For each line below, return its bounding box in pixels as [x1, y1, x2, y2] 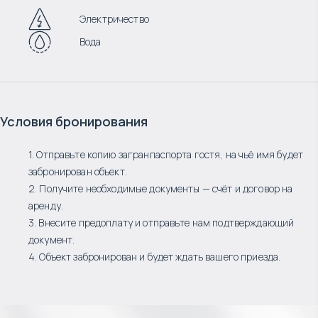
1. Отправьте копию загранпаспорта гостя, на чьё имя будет [28, 148, 303, 161]
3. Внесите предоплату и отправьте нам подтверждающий [28, 216, 295, 229]
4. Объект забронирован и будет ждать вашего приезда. [28, 250, 281, 263]
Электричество [79, 12, 149, 26]
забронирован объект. [28, 165, 127, 178]
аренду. [28, 199, 63, 212]
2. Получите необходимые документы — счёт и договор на [28, 182, 293, 195]
